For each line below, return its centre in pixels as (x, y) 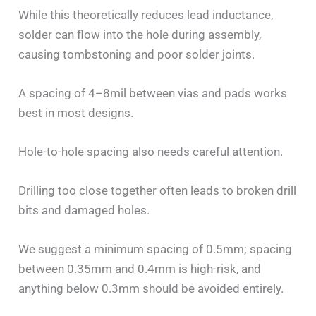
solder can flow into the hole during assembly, (140, 34)
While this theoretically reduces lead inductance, (146, 14)
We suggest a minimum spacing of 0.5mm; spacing (156, 249)
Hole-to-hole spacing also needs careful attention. (151, 152)
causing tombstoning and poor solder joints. (137, 54)
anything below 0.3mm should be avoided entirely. (151, 289)
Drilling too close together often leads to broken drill (158, 191)
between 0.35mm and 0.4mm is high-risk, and (140, 269)
